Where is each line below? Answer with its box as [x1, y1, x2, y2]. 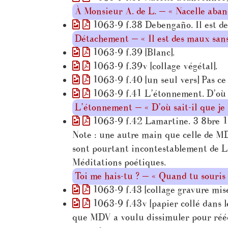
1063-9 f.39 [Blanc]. [90, 46, 175, 59]
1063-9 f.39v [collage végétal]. [90, 60, 217, 72]
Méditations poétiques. [72, 156, 166, 168]
